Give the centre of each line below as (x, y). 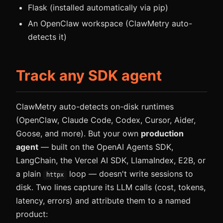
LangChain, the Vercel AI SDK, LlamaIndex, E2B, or (111, 161)
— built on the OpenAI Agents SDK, (106, 147)
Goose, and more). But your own (78, 134)
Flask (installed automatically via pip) (98, 8)
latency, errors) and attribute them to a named (103, 201)
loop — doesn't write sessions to (130, 174)
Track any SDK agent (89, 76)
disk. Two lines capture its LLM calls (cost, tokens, (111, 187)
